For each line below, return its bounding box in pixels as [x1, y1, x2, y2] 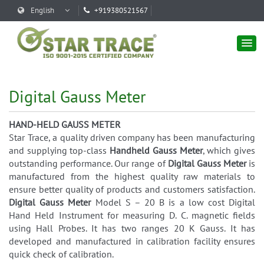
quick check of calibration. [9, 248, 114, 260]
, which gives [202, 144, 256, 157]
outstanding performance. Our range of [9, 157, 168, 170]
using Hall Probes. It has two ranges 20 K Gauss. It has [9, 222, 255, 235]
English [29, 5, 56, 15]
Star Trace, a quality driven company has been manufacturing [9, 131, 255, 144]
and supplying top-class [9, 144, 110, 157]
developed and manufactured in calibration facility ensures [9, 235, 255, 247]
